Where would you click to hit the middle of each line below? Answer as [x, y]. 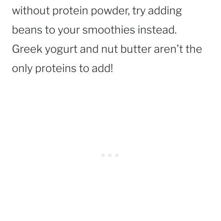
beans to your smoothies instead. [94, 30]
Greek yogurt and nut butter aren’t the [107, 49]
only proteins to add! [62, 68]
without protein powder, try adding [97, 11]
